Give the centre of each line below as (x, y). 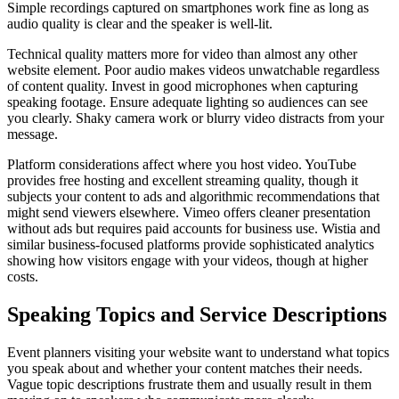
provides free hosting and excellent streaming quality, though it (183, 181)
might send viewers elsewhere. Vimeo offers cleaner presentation (189, 213)
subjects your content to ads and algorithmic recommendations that (193, 197)
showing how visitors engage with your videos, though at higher (187, 261)
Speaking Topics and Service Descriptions (197, 315)
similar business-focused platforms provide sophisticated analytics (191, 245)
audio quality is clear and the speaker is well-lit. (140, 24)
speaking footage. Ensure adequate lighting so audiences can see (187, 102)
